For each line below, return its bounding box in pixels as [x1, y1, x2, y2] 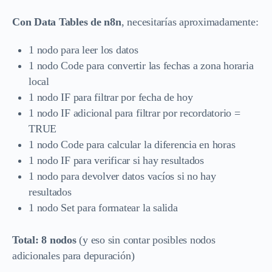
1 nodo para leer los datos [29, 43, 138, 56]
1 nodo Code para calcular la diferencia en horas [29, 138, 236, 151]
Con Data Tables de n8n [12, 15, 121, 28]
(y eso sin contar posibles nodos [76, 233, 216, 246]
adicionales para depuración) [12, 249, 135, 262]
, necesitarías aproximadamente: [121, 15, 259, 28]
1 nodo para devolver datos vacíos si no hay [29, 169, 216, 182]
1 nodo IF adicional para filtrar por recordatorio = [29, 106, 240, 119]
